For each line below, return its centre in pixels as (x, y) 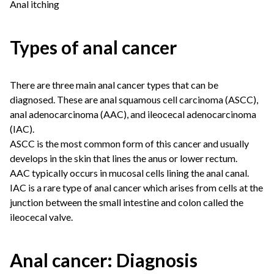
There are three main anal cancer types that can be (114, 85)
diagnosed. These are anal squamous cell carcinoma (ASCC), (134, 99)
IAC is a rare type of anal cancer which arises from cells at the (136, 187)
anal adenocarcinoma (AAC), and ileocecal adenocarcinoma (133, 114)
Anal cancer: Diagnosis (104, 260)
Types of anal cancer (93, 47)
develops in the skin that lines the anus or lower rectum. (124, 158)
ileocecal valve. (41, 217)
